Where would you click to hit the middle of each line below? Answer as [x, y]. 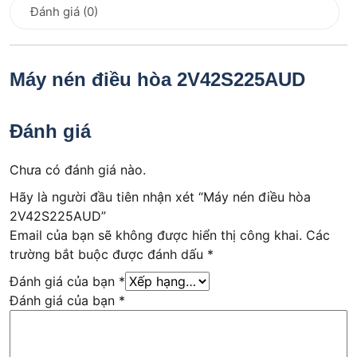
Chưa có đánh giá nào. [78, 169]
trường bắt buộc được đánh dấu [108, 254]
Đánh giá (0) [64, 12]
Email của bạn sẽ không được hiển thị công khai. [156, 235]
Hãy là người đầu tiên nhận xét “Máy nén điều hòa [160, 196]
